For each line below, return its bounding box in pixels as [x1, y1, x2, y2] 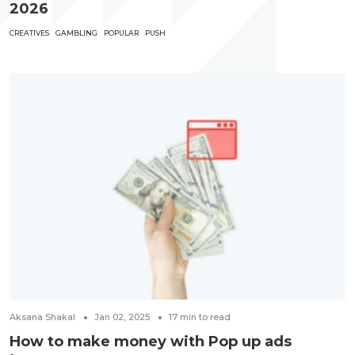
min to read [180, 311, 231, 323]
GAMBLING [55, 29, 97, 38]
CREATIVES [10, 29, 49, 38]
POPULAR [104, 29, 139, 38]
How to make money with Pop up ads [10, 332, 292, 350]
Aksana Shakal [10, 311, 75, 323]
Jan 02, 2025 [94, 311, 150, 323]
